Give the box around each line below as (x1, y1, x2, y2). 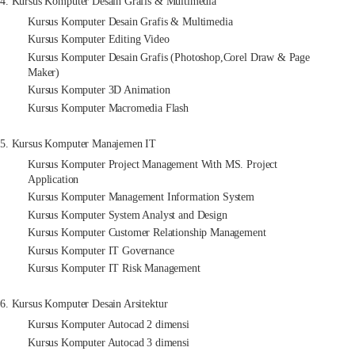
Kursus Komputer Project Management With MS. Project (28, 158, 278, 170)
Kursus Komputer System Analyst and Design (28, 208, 227, 221)
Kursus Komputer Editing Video (28, 33, 170, 46)
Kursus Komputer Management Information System (28, 191, 254, 204)
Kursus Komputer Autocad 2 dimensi (28, 319, 189, 331)
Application (28, 173, 79, 185)
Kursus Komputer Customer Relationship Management (28, 227, 266, 239)
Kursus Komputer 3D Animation (28, 84, 170, 97)
